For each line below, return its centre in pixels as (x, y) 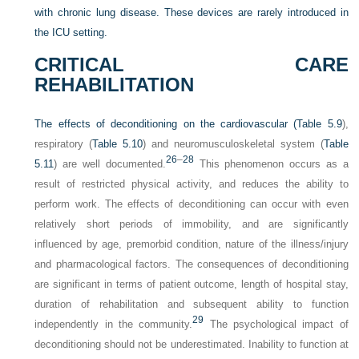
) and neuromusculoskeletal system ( (233, 144)
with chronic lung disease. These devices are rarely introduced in (192, 13)
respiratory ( (64, 144)
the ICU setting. (71, 33)
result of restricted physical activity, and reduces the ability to (192, 184)
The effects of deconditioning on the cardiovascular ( (166, 124)
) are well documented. (110, 164)
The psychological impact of (276, 325)
